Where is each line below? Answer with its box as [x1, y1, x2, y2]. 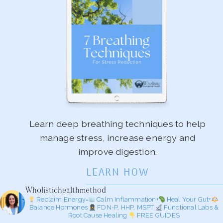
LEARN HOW [86, 165, 149, 182]
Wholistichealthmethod [25, 187, 106, 195]
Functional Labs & [163, 204, 219, 212]
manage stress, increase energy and [39, 132, 196, 143]
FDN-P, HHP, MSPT [97, 204, 154, 212]
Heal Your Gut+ [166, 196, 212, 204]
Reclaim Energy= [36, 196, 89, 204]
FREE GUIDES [136, 212, 180, 220]
